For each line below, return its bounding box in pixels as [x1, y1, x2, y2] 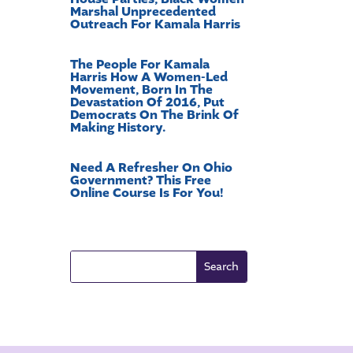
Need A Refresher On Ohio [70, 159, 233, 177]
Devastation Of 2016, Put [70, 94, 225, 112]
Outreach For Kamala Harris [70, 16, 241, 34]
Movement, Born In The [70, 81, 214, 99]
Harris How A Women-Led [70, 69, 229, 87]
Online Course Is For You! [70, 184, 225, 203]
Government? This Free [70, 172, 212, 190]
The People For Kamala [70, 56, 210, 74]
